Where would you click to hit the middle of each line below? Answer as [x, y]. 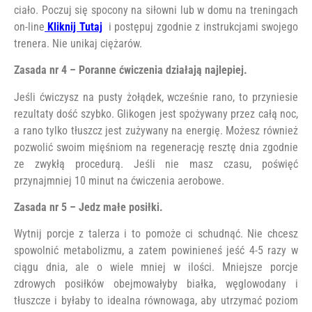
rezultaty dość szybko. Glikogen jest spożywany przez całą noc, [156, 114]
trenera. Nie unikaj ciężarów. [78, 43]
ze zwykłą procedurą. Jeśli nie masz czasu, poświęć [156, 164]
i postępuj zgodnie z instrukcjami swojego [200, 26]
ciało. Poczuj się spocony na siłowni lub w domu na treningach [156, 10]
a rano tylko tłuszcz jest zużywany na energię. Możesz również [156, 130]
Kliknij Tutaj [73, 26]
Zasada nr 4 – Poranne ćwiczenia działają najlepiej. [131, 70]
